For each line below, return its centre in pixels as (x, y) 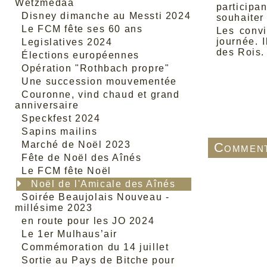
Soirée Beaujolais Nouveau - (96, 197)
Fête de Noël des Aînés (82, 158)
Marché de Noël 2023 (76, 145)
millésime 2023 (54, 208)
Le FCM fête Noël (66, 171)
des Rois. (240, 52)
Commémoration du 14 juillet (95, 247)
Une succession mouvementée (99, 81)
